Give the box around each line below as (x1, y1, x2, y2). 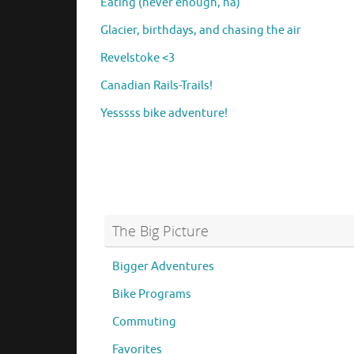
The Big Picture (112, 220, 209, 240)
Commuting (112, 314, 176, 330)
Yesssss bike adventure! (100, 105, 228, 121)
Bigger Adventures (112, 258, 214, 274)
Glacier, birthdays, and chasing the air (100, 22, 301, 38)
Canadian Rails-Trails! (100, 77, 213, 93)
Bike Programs (112, 286, 191, 302)
